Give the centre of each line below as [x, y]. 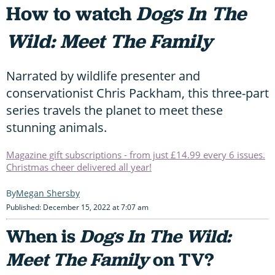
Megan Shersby [48, 193]
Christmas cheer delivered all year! [79, 167]
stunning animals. [56, 127]
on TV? [181, 259]
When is [43, 236]
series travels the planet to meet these [114, 110]
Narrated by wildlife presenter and [103, 76]
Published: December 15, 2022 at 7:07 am [77, 207]
